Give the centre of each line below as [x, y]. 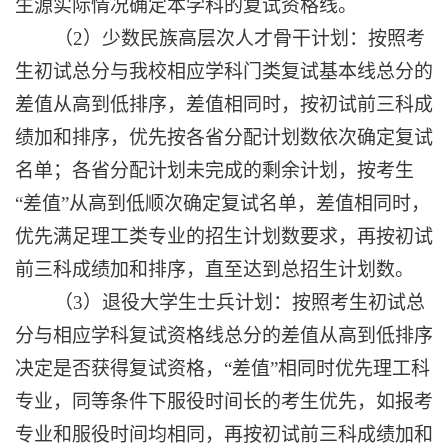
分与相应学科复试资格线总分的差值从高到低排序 [224, 336]
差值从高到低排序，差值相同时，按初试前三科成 [224, 105]
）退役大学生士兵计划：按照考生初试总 [254, 303]
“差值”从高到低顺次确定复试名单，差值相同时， [222, 204]
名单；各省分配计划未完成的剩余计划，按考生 [214, 171]
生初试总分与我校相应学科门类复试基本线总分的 [224, 72]
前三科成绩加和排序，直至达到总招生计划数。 [214, 270]
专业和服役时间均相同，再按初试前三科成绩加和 [224, 435]
